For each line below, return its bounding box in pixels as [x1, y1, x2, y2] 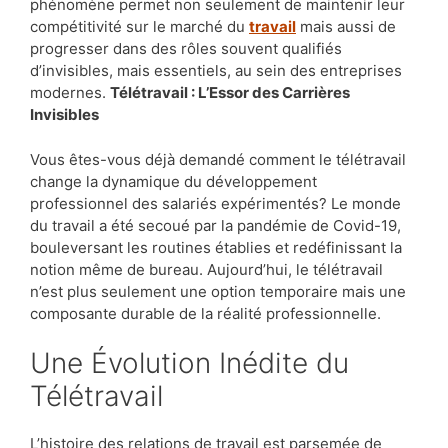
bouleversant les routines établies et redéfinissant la [30, 237, 402, 257]
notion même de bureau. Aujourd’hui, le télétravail [30, 259, 383, 279]
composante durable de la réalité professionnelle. [30, 303, 381, 323]
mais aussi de [296, 17, 396, 37]
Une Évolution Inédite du [30, 346, 51, 381]
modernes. [30, 83, 110, 103]
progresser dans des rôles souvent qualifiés [30, 39, 342, 59]
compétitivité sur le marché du [30, 17, 249, 37]
